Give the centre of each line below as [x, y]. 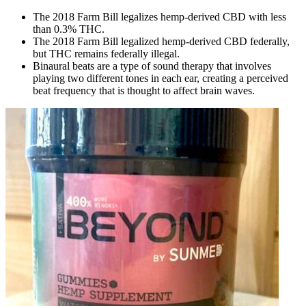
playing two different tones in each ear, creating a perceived [161, 79]
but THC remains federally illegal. [106, 54]
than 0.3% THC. [69, 29]
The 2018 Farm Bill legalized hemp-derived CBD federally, [161, 42]
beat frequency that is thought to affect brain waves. [144, 91]
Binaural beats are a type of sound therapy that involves [152, 66]
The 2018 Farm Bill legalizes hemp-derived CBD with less [159, 17]
